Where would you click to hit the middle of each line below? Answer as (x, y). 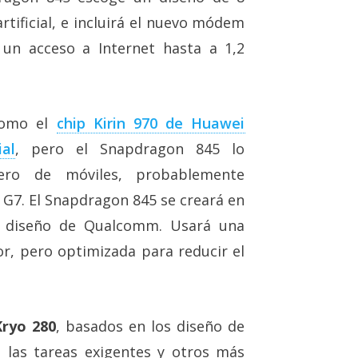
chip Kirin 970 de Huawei (151, 123)
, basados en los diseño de (151, 326)
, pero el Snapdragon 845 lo (130, 148)
